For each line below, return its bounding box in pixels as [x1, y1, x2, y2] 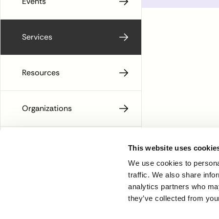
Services [22, 31, 52, 42]
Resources [22, 67, 60, 78]
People [22, 138, 47, 149]
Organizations [22, 103, 72, 113]
